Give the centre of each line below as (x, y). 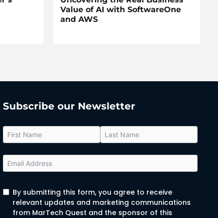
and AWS (79, 19)
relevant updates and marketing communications (102, 203)
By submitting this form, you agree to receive (92, 192)
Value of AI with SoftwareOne (120, 10)
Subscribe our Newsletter (69, 106)
